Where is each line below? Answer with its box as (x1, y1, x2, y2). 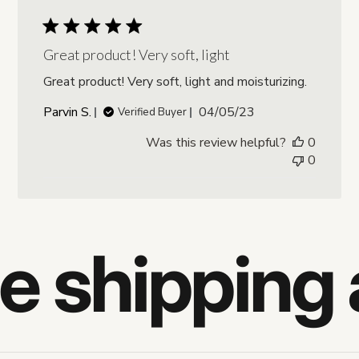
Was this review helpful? (145, 134, 286, 152)
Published (226, 103, 283, 121)
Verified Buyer (118, 105, 188, 120)
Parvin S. (43, 103, 92, 122)
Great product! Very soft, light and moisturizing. (43, 73, 308, 91)
